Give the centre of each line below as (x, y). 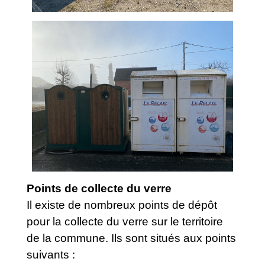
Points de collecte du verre (99, 188)
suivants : (52, 254)
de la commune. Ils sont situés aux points (131, 238)
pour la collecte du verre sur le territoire (125, 221)
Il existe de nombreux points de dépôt (122, 205)
